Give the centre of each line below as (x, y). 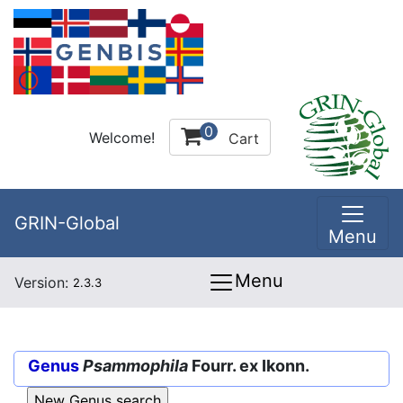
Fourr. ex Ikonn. (249, 366)
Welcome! (122, 137)
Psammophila (135, 366)
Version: (44, 282)
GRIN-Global (67, 223)
